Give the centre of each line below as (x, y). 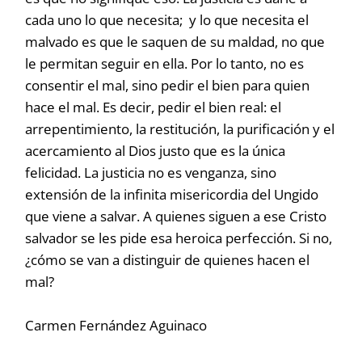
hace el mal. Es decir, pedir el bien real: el (154, 107)
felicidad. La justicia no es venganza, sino (151, 173)
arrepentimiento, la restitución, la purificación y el (180, 129)
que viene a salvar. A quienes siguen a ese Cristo (176, 216)
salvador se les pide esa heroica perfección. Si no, (179, 238)
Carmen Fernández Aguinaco (116, 325)
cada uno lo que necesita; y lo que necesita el (167, 20)
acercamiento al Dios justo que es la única (156, 151)
